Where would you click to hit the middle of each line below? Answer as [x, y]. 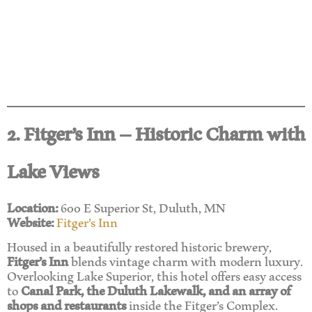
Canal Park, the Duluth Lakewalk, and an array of [156, 290]
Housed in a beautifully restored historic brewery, [139, 246]
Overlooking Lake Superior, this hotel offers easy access [154, 275]
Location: [32, 207]
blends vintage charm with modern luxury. [186, 260]
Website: [30, 221]
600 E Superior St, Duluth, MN [142, 207]
